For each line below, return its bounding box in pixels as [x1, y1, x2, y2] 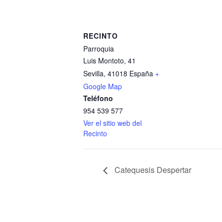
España [129, 68, 153, 79]
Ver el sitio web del [83, 118, 142, 128]
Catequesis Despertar [112, 164, 191, 175]
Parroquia [83, 44, 114, 54]
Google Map [83, 81, 122, 92]
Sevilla [83, 68, 104, 79]
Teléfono [83, 93, 113, 104]
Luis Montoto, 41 [83, 55, 136, 66]
